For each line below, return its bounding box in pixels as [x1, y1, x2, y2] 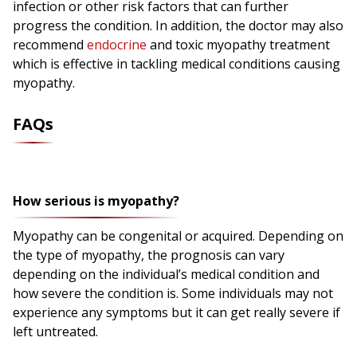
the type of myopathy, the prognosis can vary [13, 246, 284, 265]
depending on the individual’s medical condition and [13, 265, 320, 284]
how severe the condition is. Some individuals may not [13, 284, 333, 303]
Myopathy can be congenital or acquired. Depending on [13, 227, 343, 245]
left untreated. [13, 323, 98, 341]
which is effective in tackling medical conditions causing [13, 55, 340, 73]
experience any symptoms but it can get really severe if [13, 304, 340, 322]
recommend [13, 36, 87, 54]
